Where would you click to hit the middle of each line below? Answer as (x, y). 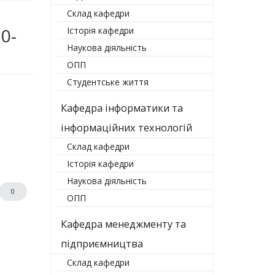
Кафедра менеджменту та (123, 224)
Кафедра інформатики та (122, 108)
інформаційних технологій (126, 128)
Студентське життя (107, 82)
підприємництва (102, 244)
